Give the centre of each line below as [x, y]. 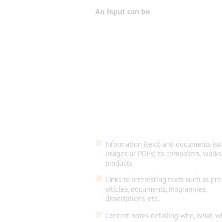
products [119, 163]
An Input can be [122, 12]
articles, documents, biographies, [156, 189]
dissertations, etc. [132, 199]
